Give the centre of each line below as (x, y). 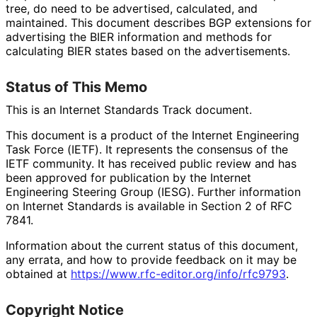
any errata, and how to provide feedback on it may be (151, 259)
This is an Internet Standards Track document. (128, 109)
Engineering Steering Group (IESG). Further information (153, 191)
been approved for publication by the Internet (128, 177)
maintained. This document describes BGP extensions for (158, 22)
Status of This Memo (76, 87)
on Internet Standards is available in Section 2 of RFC (149, 206)
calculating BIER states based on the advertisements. (148, 51)
